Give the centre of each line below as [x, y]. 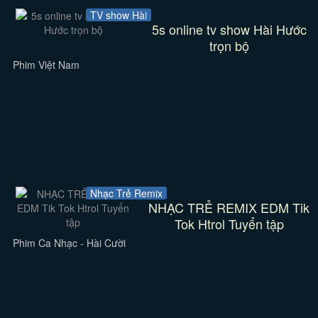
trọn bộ [229, 45]
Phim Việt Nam [46, 65]
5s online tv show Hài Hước [229, 29]
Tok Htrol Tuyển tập [229, 224]
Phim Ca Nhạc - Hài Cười [69, 243]
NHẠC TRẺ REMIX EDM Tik [229, 207]
